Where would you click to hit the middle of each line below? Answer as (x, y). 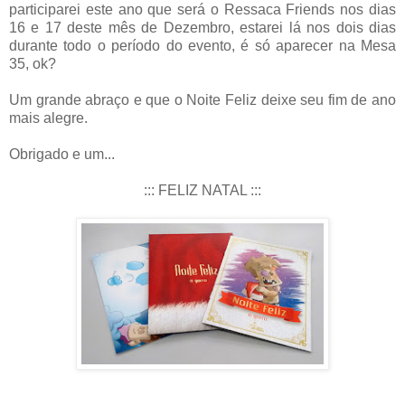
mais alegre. (48, 118)
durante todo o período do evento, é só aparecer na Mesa (202, 46)
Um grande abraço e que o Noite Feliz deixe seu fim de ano (202, 100)
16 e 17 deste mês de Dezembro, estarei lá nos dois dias (202, 28)
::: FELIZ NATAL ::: (202, 191)
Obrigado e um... (62, 155)
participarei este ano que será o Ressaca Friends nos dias (202, 10)
